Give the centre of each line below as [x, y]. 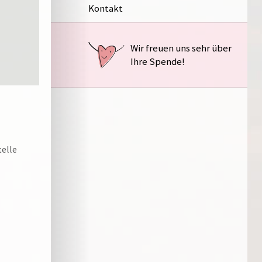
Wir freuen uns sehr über [181, 48]
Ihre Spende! [157, 62]
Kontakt [105, 8]
